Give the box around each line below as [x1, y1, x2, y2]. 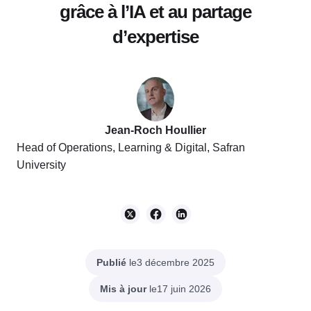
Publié [96, 256, 126, 268]
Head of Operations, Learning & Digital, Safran [17, 142, 245, 154]
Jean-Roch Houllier [105, 124, 206, 137]
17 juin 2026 [157, 283, 211, 295]
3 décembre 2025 [137, 257, 215, 269]
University [17, 159, 66, 171]
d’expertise [112, 26, 199, 48]
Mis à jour [100, 283, 146, 294]
